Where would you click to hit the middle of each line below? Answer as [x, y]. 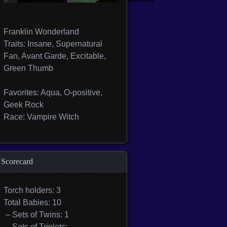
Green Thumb [28, 68]
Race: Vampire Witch [41, 117]
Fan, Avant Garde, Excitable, [55, 56]
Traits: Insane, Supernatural [53, 44]
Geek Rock [24, 105]
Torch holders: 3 [32, 190]
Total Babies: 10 [32, 202]
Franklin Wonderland [41, 32]
